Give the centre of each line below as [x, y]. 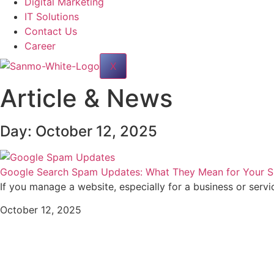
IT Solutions [52, 16]
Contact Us [51, 31]
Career [40, 46]
